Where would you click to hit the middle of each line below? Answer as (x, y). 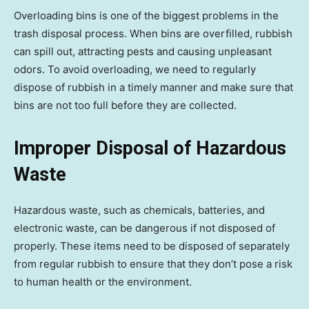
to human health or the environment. (103, 282)
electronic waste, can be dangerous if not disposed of (144, 228)
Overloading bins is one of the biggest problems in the (146, 16)
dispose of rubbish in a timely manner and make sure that (153, 88)
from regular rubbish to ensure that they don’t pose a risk (153, 264)
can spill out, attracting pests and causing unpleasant (143, 52)
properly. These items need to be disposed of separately (152, 246)
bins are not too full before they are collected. (125, 106)
